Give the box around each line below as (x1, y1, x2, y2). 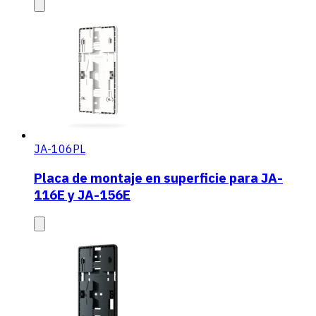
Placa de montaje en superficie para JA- (34, 169, 283, 186)
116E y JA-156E (34, 186, 130, 203)
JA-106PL (34, 141, 85, 156)
